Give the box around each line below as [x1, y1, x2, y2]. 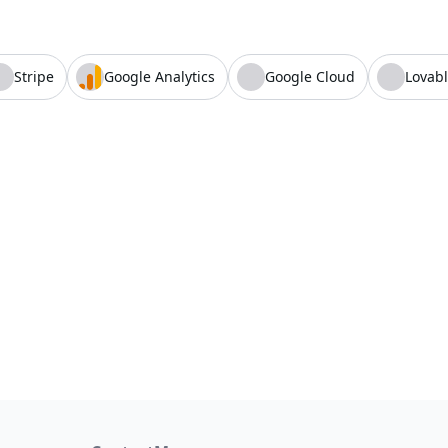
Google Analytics [104, 67, 215, 86]
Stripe [14, 67, 54, 86]
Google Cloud [265, 67, 355, 86]
